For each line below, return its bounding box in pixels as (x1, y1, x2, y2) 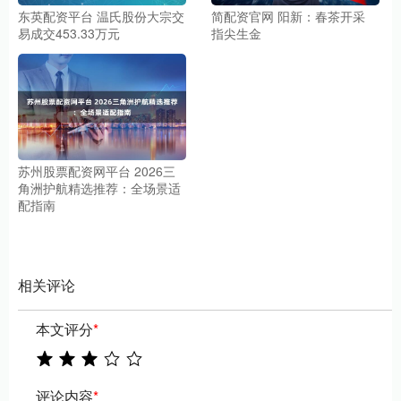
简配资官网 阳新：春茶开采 (211, 6, 366, 25)
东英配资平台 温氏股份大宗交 (18, 6, 184, 25)
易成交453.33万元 (18, 23, 120, 42)
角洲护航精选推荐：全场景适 (18, 179, 181, 198)
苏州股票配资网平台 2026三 (18, 162, 175, 181)
